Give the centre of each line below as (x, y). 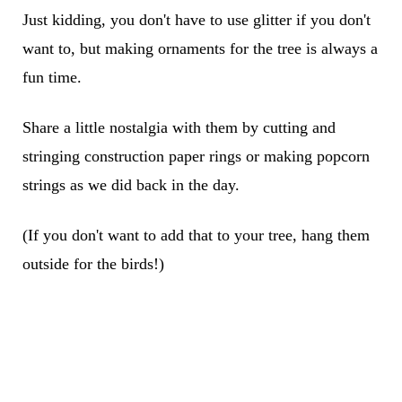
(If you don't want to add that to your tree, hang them (196, 235)
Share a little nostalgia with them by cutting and (179, 127)
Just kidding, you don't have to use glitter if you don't (196, 19)
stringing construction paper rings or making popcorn (196, 156)
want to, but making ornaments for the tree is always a (200, 48)
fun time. (52, 77)
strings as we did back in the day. (131, 184)
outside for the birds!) (93, 263)
